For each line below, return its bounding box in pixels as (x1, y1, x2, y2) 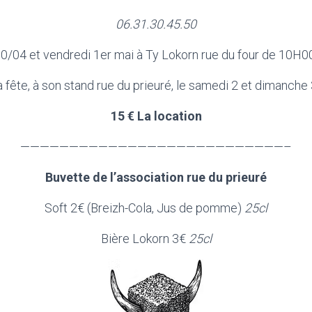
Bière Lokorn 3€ (100, 231, 189, 246)
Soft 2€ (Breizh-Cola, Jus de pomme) (45, 201, 244, 215)
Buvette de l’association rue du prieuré (45, 170, 267, 185)
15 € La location (110, 109, 202, 123)
